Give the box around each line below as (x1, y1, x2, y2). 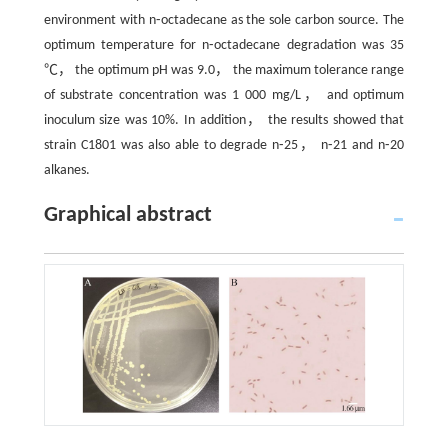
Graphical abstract (43, 204, 212, 227)
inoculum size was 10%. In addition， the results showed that (43, 113, 405, 128)
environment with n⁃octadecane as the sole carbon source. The (43, 13, 405, 28)
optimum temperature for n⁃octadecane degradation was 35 (43, 38, 405, 53)
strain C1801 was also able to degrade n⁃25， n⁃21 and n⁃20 (43, 138, 405, 153)
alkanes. (43, 163, 90, 178)
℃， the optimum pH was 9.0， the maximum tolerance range (43, 63, 405, 78)
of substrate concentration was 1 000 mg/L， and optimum (43, 88, 405, 103)
